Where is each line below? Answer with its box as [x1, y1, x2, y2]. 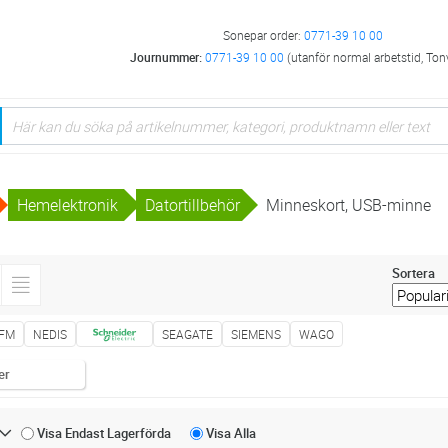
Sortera [391, 263, 435, 282]
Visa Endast [37, 424, 108, 443]
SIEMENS [231, 326, 282, 343]
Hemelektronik [17, 193, 123, 216]
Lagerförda [107, 424, 172, 443]
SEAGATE [162, 326, 214, 343]
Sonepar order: [222, 26, 304, 43]
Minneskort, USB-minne [266, 193, 432, 216]
